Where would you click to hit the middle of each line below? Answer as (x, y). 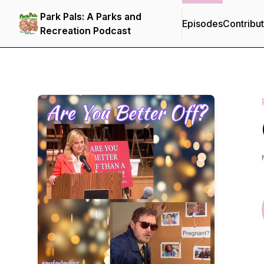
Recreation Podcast (85, 31)
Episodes (202, 24)
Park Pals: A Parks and (91, 16)
